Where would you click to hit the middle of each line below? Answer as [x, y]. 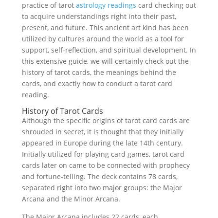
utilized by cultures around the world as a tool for [103, 39]
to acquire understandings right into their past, [99, 16]
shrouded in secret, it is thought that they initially [102, 132]
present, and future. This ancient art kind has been [105, 27]
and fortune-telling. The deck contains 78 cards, [100, 176]
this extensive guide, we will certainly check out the [105, 61]
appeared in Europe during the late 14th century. [102, 143]
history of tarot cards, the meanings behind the [99, 72]
